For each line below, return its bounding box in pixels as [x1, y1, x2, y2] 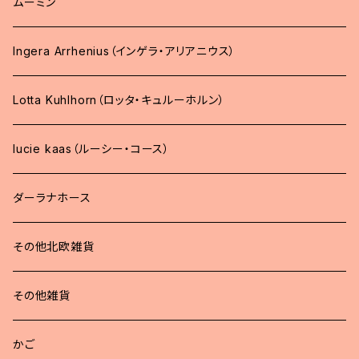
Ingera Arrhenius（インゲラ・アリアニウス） [13, 44, 236, 58]
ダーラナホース [13, 191, 91, 204]
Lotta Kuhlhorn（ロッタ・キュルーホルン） [13, 93, 225, 107]
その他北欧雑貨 [13, 240, 95, 253]
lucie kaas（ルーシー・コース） [13, 142, 171, 155]
